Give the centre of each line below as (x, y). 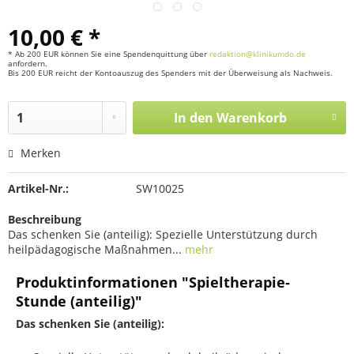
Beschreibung (45, 219)
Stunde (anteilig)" (79, 301)
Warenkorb (251, 118)
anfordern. (28, 63)
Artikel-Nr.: (38, 188)
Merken (41, 153)
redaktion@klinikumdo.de (258, 54)
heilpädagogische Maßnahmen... (95, 249)
